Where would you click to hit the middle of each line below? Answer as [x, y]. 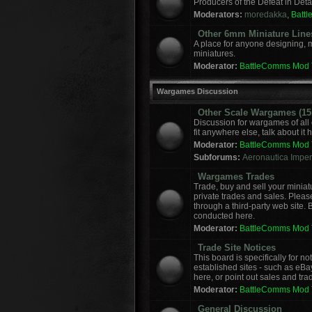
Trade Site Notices [237, 248]
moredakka [266, 15]
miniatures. [214, 54]
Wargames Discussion [197, 91]
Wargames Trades [236, 177]
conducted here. [224, 216]
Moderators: [218, 15]
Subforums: [218, 157]
